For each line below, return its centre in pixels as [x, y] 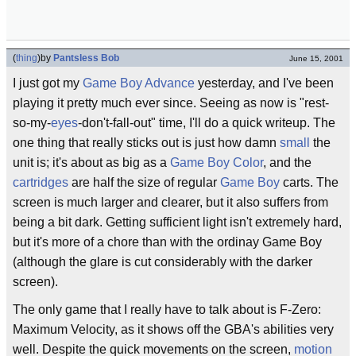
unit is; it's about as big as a [91, 163]
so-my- [32, 123]
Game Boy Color [217, 163]
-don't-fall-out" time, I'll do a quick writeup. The [207, 123]
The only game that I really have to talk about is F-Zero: [167, 310]
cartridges [41, 182]
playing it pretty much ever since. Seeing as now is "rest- [171, 103]
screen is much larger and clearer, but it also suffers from [170, 202]
